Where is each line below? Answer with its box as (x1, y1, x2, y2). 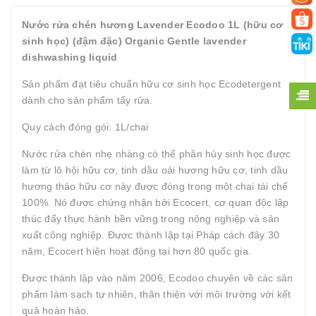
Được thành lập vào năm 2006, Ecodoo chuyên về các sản (22, 272, 293, 284)
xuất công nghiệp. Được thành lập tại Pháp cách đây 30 (22, 229, 280, 241)
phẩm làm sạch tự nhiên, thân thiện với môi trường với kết (22, 288, 291, 300)
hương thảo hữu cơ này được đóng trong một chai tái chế (22, 181, 288, 192)
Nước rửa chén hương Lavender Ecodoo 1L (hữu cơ (22, 19, 284, 30)
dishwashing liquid (22, 51, 118, 63)
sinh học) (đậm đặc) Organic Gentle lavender (22, 35, 246, 47)
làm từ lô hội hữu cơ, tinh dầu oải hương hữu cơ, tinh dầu (22, 164, 288, 176)
